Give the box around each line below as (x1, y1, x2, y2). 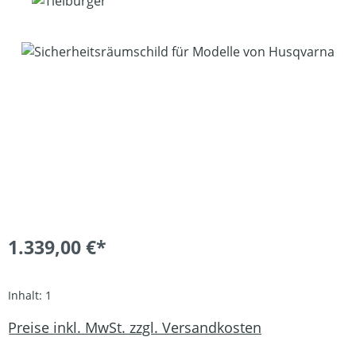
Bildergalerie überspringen (7, 42, 168, 60)
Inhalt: (8, 288, 45, 303)
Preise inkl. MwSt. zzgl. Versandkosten (8, 317, 261, 337)
